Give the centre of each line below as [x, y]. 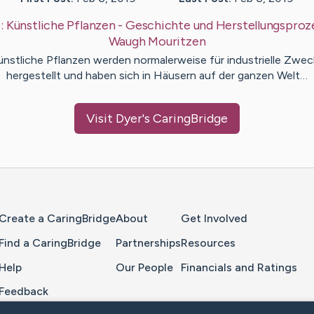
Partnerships [148, 243]
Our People [144, 267]
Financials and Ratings [239, 267]
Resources [208, 243]
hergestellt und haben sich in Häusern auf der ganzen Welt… [157, 76]
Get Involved [214, 219]
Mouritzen [177, 42]
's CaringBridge [185, 119]
